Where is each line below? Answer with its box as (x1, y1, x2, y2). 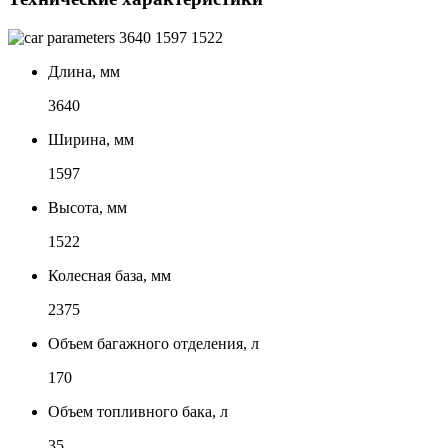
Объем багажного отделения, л (48, 334, 259, 352)
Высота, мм (48, 198, 127, 216)
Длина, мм (48, 62, 120, 80)
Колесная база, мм (48, 266, 171, 284)
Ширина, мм (48, 130, 134, 148)
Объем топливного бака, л (48, 402, 228, 420)
